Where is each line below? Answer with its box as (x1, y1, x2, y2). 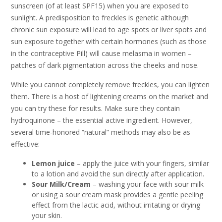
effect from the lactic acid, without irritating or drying (32, 200, 200, 210)
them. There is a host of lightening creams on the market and (11, 92, 208, 102)
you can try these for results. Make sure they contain (11, 104, 180, 113)
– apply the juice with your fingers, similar (75, 158, 209, 168)
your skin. (32, 210, 62, 220)
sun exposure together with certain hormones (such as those (11, 36, 207, 46)
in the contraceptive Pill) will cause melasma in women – (11, 48, 192, 58)
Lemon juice (32, 158, 75, 168)
